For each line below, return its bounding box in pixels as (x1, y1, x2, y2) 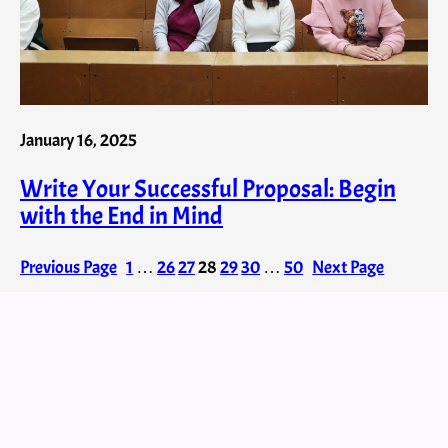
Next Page (312, 254, 385, 279)
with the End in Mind (20, 200, 223, 233)
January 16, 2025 (20, 127, 137, 152)
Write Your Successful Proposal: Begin (20, 173, 396, 206)
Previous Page (20, 254, 117, 279)
